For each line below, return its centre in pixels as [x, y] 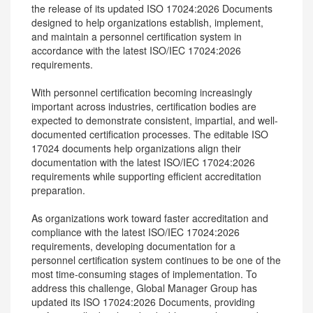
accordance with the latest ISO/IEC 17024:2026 [136, 50]
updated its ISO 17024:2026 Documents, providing [143, 302]
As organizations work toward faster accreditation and [150, 218]
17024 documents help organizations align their [136, 148]
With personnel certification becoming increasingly [142, 92]
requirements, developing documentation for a [133, 246]
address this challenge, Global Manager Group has [144, 288]
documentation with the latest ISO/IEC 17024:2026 [143, 162]
